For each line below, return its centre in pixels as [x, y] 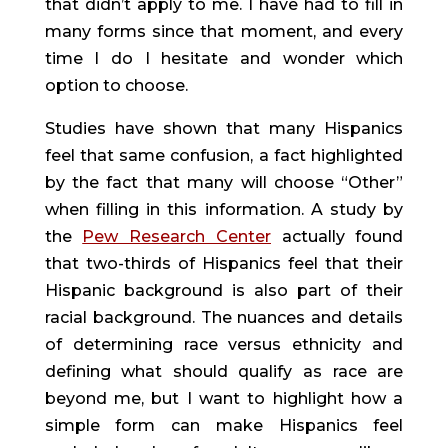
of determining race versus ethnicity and [224, 344]
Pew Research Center [176, 236]
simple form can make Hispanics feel [224, 425]
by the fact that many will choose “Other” [224, 182]
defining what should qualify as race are [224, 371]
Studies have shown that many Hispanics [224, 128]
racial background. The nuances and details [224, 317]
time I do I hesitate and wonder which [224, 58]
